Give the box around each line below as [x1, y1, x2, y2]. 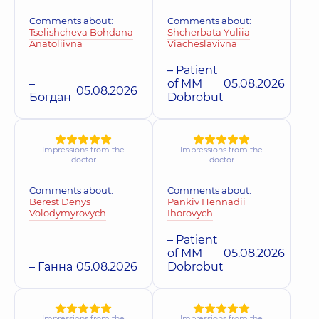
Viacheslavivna [167, 38, 237, 50]
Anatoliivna [29, 38, 83, 50]
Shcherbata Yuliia [167, 26, 250, 38]
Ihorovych [167, 206, 213, 219]
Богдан [29, 90, 71, 105]
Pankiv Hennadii [167, 195, 246, 207]
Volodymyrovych [29, 206, 106, 219]
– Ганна [29, 259, 73, 273]
